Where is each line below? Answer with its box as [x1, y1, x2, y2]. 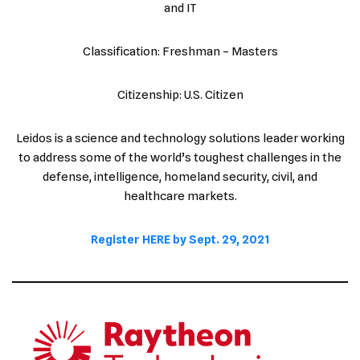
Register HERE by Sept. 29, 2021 [91, 231, 269, 247]
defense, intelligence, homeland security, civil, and [43, 169, 317, 184]
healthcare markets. [123, 188, 237, 203]
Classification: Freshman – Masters [82, 43, 278, 59]
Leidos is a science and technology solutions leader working [15, 130, 345, 145]
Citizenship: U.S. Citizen [117, 87, 243, 102]
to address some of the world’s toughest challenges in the [18, 149, 342, 165]
